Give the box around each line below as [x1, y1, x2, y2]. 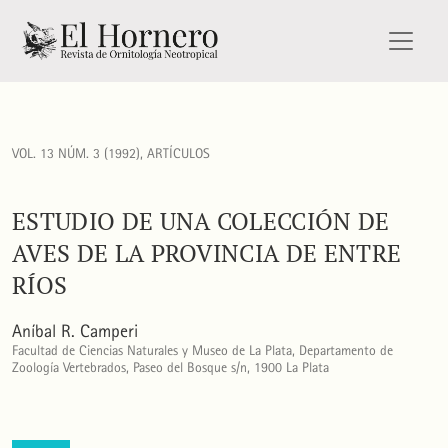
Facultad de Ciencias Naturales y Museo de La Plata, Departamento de [12, 342, 393, 360]
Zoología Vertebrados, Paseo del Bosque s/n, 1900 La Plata [12, 359, 329, 377]
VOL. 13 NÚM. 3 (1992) [12, 145, 140, 163]
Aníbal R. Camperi [12, 321, 138, 343]
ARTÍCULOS [147, 145, 210, 163]
